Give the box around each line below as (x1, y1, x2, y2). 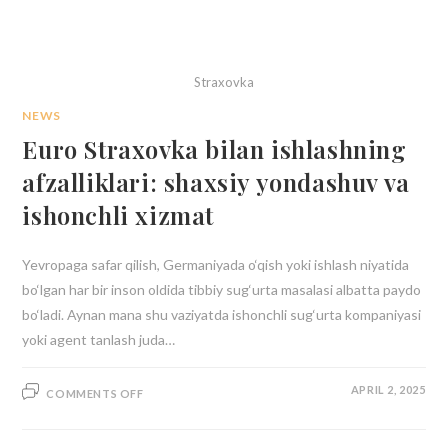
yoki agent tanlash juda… (22, 330, 176, 348)
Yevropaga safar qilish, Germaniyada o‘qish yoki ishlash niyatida (22, 255, 410, 273)
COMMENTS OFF (46, 386, 144, 400)
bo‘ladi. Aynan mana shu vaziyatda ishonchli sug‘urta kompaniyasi (22, 305, 422, 323)
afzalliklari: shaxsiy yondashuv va (22, 165, 410, 198)
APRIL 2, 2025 (350, 382, 426, 396)
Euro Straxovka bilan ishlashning (22, 132, 407, 165)
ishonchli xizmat (22, 198, 215, 231)
